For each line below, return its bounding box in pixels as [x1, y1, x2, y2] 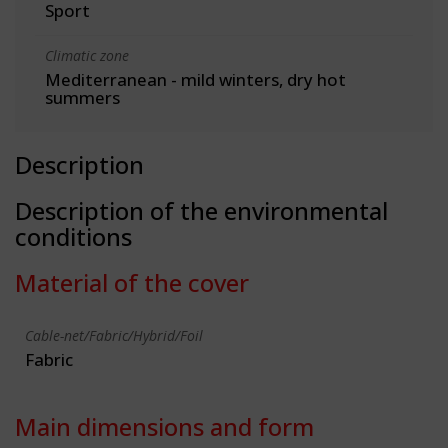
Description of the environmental [15, 193, 388, 227]
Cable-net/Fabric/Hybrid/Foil [25, 325, 203, 345]
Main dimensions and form [15, 409, 314, 443]
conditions [15, 219, 132, 253]
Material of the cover [15, 265, 249, 299]
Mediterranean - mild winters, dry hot [45, 67, 346, 91]
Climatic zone [45, 45, 129, 65]
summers [45, 85, 120, 109]
